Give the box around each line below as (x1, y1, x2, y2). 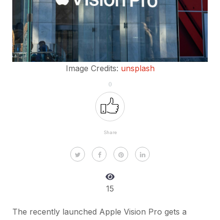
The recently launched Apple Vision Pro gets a (12, 207, 187, 217)
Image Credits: (65, 63, 121, 74)
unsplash (120, 63, 155, 74)
